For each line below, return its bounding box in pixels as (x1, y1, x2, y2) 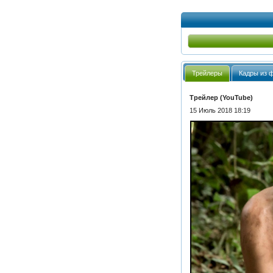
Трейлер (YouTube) (189, 94, 253, 102)
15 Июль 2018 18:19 (189, 107, 250, 115)
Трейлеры (192, 69, 223, 77)
